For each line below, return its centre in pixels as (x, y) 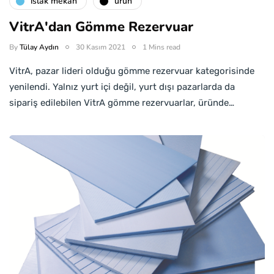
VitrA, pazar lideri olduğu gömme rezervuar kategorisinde (132, 71)
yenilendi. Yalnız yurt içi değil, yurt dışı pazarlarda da (122, 87)
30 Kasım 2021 (101, 47)
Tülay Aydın (39, 47)
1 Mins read (161, 47)
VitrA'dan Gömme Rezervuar (101, 27)
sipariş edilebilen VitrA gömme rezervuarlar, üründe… (122, 102)
